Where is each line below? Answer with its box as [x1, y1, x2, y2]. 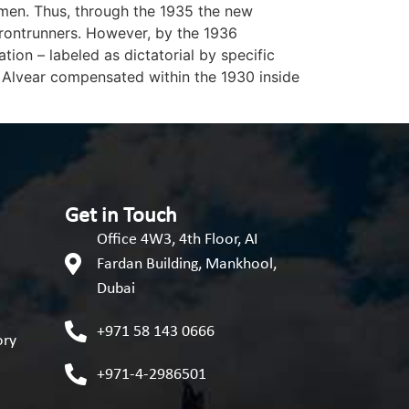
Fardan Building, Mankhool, [97, 255, 277, 273]
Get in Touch [65, 204, 177, 227]
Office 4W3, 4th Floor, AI [97, 230, 258, 248]
